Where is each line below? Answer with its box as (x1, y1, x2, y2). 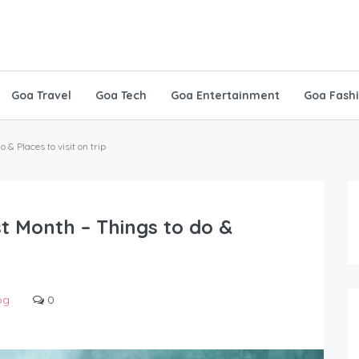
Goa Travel (10, 88, 71, 103)
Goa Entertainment (170, 88, 280, 103)
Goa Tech (95, 88, 147, 103)
